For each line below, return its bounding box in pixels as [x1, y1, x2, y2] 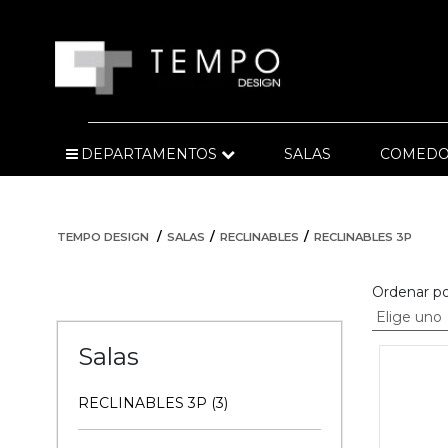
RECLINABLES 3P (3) [78, 394, 228, 413]
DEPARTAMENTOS [81, 145, 217, 164]
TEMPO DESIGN [57, 230, 149, 245]
